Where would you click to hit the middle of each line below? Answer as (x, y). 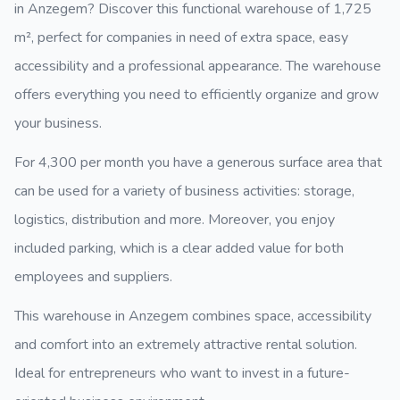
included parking (64, 248)
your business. (58, 123)
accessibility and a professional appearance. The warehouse (198, 66)
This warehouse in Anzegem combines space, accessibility (193, 316)
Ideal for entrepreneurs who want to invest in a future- (182, 373)
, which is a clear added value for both (229, 248)
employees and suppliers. (93, 277)
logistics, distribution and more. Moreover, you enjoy (175, 220)
